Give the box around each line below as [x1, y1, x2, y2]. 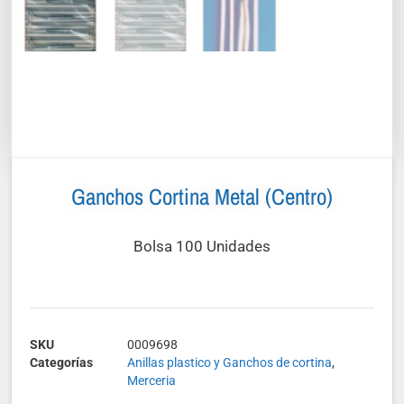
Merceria [127, 373, 177, 389]
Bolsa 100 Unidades [133, 236, 271, 255]
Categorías [30, 355, 94, 371]
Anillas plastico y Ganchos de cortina [127, 355, 333, 371]
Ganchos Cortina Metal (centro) [71, 180, 333, 212]
